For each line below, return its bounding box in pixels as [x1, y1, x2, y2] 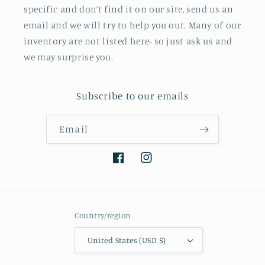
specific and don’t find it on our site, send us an [24, 4, 234, 15]
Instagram [140, 159, 183, 169]
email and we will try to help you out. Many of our [24, 20, 241, 31]
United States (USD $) [87, 235, 166, 245]
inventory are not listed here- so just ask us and [24, 35, 232, 47]
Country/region [74, 210, 131, 220]
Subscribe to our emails [76, 90, 189, 102]
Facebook [112, 159, 151, 169]
